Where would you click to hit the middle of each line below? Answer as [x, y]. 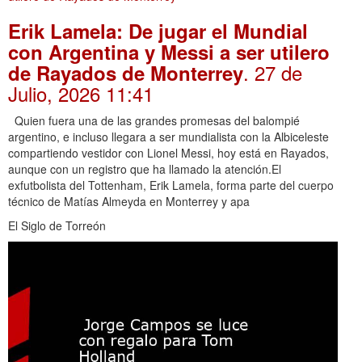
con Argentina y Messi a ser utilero [169, 52]
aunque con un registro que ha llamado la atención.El [145, 169]
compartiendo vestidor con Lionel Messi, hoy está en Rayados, [168, 153]
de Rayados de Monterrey [126, 73]
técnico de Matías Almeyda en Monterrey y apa [129, 202]
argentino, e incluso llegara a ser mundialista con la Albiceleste [168, 137]
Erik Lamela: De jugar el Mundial [158, 31]
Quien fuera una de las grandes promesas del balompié [154, 121]
